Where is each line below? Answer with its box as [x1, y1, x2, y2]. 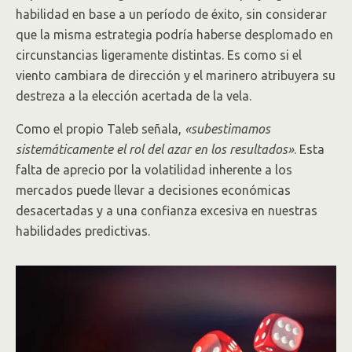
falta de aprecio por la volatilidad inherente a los [16, 163, 292, 177]
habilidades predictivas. [16, 224, 150, 238]
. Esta [294, 142, 324, 156]
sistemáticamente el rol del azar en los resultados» [16, 142, 294, 156]
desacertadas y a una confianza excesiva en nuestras [16, 203, 317, 218]
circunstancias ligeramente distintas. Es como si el [16, 48, 302, 62]
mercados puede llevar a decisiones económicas [16, 183, 291, 197]
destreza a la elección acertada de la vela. [16, 89, 251, 103]
